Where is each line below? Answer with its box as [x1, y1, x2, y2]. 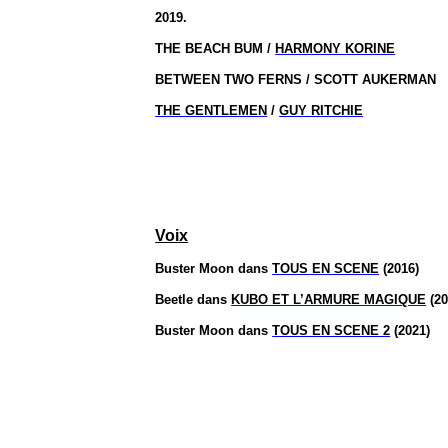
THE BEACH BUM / [155, 41, 276, 56]
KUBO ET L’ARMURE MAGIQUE [231, 292, 427, 307]
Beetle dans [155, 292, 232, 307]
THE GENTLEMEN [155, 103, 268, 118]
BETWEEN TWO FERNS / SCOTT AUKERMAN [155, 72, 437, 87]
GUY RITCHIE [279, 103, 364, 118]
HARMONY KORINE [275, 41, 396, 56]
